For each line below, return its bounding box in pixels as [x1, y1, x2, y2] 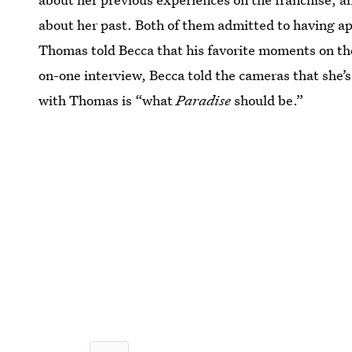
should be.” [231, 91, 304, 109]
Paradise [176, 91, 232, 109]
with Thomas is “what [38, 91, 177, 109]
